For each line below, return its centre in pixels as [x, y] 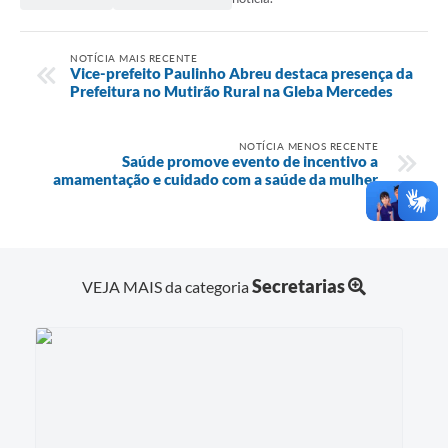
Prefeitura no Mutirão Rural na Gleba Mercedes [231, 90]
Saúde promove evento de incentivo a [250, 160]
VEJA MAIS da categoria [167, 286]
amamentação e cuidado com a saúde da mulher [215, 178]
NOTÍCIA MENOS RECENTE [308, 145]
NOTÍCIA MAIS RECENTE [133, 57]
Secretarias [298, 285]
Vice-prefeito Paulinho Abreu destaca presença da [241, 72]
